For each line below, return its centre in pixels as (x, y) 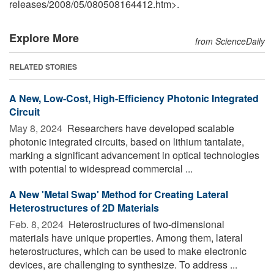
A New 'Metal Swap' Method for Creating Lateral (119, 194)
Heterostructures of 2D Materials (84, 207)
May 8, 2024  (37, 128)
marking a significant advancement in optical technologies (134, 155)
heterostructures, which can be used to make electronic (128, 251)
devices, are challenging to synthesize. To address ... (123, 264)
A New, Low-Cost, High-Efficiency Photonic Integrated (134, 98)
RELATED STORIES (43, 66)
